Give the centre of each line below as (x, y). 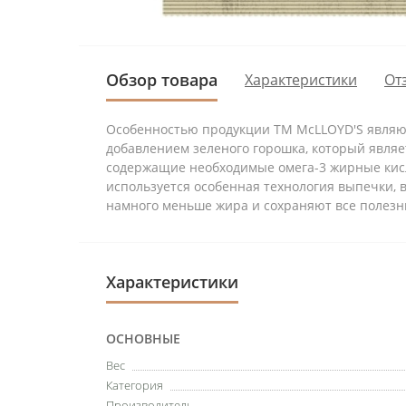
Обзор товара (162, 79)
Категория (135, 385)
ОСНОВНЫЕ (143, 338)
